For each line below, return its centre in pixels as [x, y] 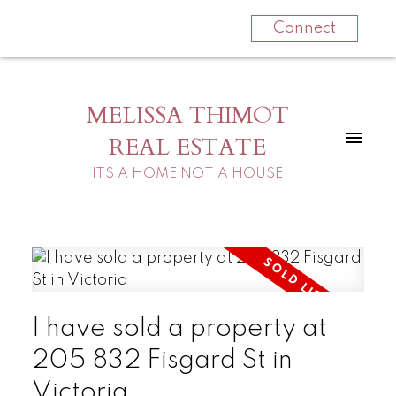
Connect [304, 28]
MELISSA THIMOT [187, 115]
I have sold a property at [179, 328]
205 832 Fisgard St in [162, 360]
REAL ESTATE [187, 147]
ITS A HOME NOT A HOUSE [187, 173]
